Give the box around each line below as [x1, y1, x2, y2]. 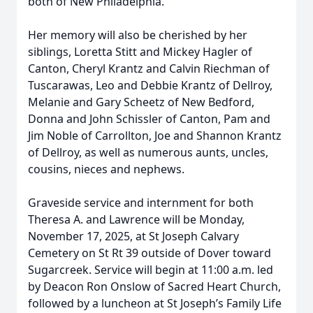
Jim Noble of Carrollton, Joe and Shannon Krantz [28, 128, 282, 143]
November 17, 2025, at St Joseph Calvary [28, 228, 239, 244]
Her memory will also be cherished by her [28, 27, 247, 43]
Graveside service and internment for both [28, 195, 254, 210]
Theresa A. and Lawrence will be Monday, [28, 212, 245, 227]
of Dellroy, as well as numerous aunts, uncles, [28, 145, 268, 160]
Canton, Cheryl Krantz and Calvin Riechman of [28, 61, 270, 76]
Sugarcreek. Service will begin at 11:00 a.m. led [28, 262, 273, 277]
